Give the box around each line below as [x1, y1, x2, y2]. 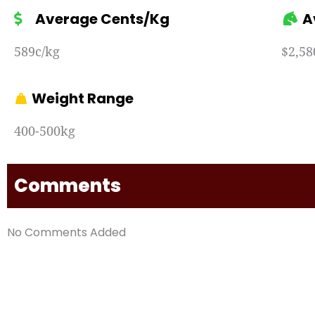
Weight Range [32, 88, 134, 108]
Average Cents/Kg [35, 8, 169, 29]
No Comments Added [7, 224, 126, 240]
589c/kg [14, 42, 60, 60]
